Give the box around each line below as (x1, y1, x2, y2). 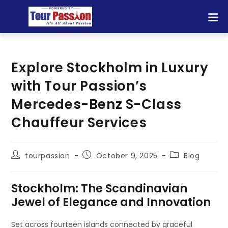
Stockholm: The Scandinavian (11, 180, 188, 196)
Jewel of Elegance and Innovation (11, 194, 211, 210)
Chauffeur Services (11, 113, 147, 132)
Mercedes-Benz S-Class (11, 95, 182, 113)
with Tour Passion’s (11, 77, 147, 95)
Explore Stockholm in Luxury (11, 59, 209, 77)
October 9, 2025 (96, 151, 158, 161)
